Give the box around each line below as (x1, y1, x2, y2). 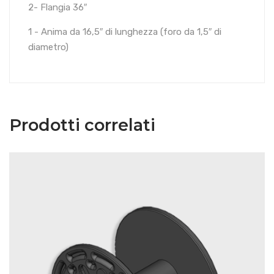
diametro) (28, 41, 68, 53)
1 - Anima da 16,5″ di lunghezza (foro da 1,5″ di (28, 26, 221, 37)
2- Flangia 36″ (28, 1, 87, 13)
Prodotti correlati (9, 114, 155, 135)
